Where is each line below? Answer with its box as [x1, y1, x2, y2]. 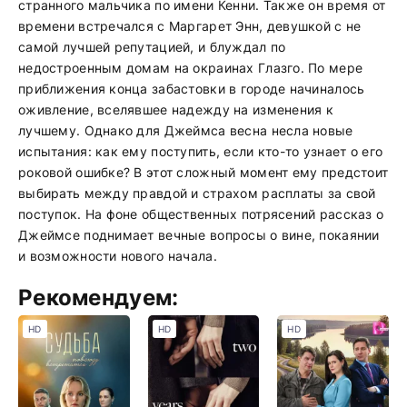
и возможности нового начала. [18, 248, 217, 263]
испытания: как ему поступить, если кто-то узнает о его [18, 144, 383, 159]
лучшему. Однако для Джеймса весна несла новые [18, 123, 353, 138]
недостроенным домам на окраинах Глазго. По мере [18, 60, 363, 75]
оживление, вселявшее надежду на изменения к [18, 102, 334, 117]
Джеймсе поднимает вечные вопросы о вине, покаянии [18, 227, 380, 243]
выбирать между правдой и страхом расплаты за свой [18, 185, 376, 201]
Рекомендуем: [18, 284, 179, 311]
